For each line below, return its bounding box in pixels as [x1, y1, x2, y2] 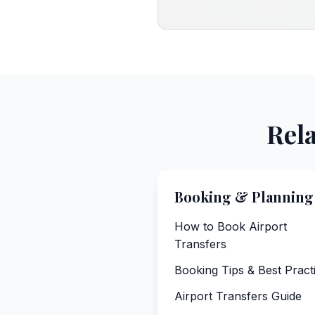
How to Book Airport [174, 219, 287, 233]
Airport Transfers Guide [174, 289, 302, 303]
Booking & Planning [174, 187, 314, 206]
